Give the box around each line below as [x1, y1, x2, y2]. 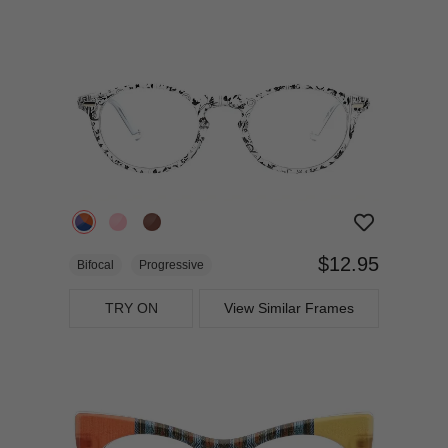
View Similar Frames [223, 300, 354, 317]
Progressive [139, 258, 205, 273]
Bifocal [77, 258, 115, 273]
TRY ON [104, 300, 158, 317]
